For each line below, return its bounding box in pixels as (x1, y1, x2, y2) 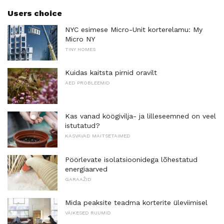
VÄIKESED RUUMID (65, 210, 111, 216)
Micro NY (65, 34, 95, 43)
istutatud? (65, 121, 100, 129)
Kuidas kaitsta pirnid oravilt (65, 68, 157, 77)
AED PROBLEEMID (65, 80, 110, 86)
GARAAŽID (65, 176, 91, 182)
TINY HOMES (65, 46, 95, 52)
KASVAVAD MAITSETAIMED (65, 132, 130, 138)
